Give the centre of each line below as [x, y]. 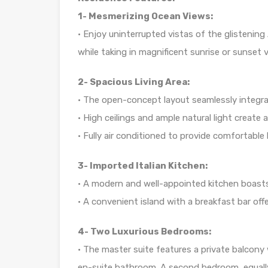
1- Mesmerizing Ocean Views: [145, 16]
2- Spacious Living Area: [134, 82]
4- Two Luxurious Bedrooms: [144, 231]
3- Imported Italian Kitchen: [143, 165]
